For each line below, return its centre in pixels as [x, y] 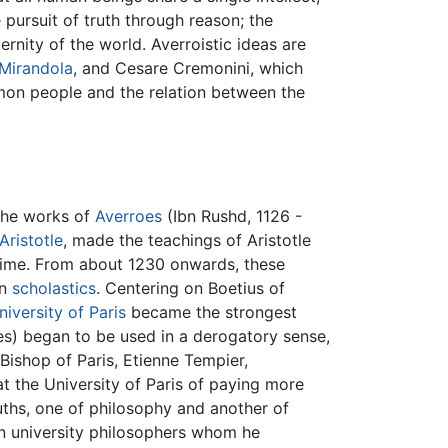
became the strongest [212, 312]
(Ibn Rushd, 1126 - [232, 216]
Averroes [129, 216]
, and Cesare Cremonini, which [188, 68]
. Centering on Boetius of [191, 288]
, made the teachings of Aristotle [187, 240]
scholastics [54, 288]
